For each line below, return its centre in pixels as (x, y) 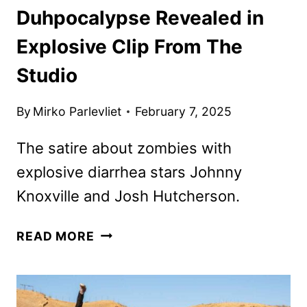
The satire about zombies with (124, 148)
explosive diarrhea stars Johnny (129, 172)
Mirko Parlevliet (77, 111)
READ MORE (56, 236)
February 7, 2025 (184, 111)
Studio (47, 76)
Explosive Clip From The (130, 47)
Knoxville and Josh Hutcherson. (128, 196)
